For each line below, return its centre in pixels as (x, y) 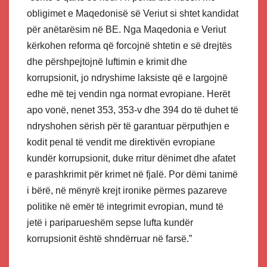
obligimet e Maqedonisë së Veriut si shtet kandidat (133, 14)
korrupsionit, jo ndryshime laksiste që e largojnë (127, 78)
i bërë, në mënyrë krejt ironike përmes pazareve (127, 191)
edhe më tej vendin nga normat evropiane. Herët (128, 94)
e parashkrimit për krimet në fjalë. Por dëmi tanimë (132, 175)
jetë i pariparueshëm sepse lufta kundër (110, 223)
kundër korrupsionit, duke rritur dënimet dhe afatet (131, 159)
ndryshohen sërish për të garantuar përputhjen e (128, 126)
